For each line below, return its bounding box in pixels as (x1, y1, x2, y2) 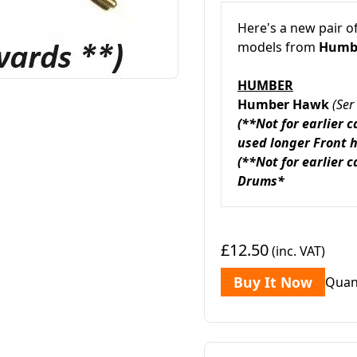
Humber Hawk (237, 96, 332, 113)
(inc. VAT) (269, 242, 325, 260)
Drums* (237, 172, 284, 190)
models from (237, 38, 319, 56)
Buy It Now (233, 273, 312, 292)
